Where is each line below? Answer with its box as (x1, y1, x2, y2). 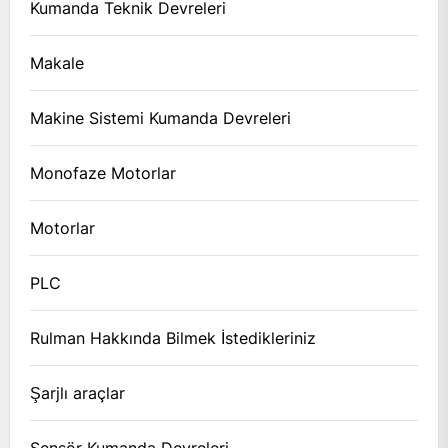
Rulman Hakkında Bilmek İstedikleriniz (30, 327, 316, 348)
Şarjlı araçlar (30, 382, 125, 403)
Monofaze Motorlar (30, 162, 176, 183)
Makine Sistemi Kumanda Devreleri (30, 107, 291, 128)
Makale (30, 52, 84, 73)
